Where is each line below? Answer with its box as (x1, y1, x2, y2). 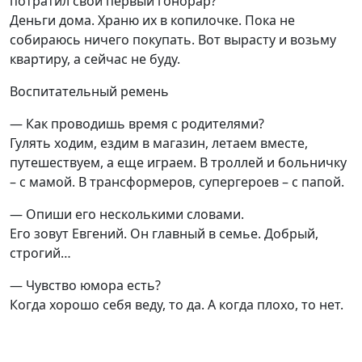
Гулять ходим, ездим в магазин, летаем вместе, (10, 134, 308, 152)
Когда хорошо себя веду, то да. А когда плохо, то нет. (10, 296, 343, 314)
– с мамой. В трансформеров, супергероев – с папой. (10, 173, 344, 191)
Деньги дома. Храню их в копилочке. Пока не (10, 11, 295, 29)
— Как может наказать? (10, 328, 158, 346)
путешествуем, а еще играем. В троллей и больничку (10, 154, 347, 171)
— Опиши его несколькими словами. (10, 205, 244, 223)
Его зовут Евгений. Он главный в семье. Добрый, (10, 225, 318, 242)
